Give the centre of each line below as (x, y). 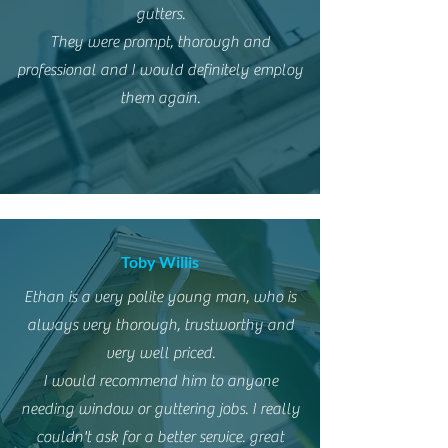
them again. (160, 98)
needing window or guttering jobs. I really (160, 409)
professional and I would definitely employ (160, 70)
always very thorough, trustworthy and (160, 325)
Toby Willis (160, 261)
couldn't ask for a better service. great (160, 437)
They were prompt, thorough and (160, 42)
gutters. (160, 14)
